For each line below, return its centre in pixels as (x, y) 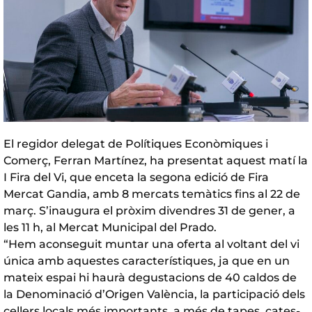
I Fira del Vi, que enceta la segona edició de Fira (136, 177)
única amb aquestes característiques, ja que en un (147, 260)
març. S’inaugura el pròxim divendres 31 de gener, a (149, 210)
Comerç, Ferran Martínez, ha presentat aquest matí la (156, 160)
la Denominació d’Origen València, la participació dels (154, 294)
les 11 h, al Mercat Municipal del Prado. (110, 227)
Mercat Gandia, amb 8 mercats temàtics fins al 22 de (152, 194)
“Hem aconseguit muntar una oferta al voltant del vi (151, 244)
